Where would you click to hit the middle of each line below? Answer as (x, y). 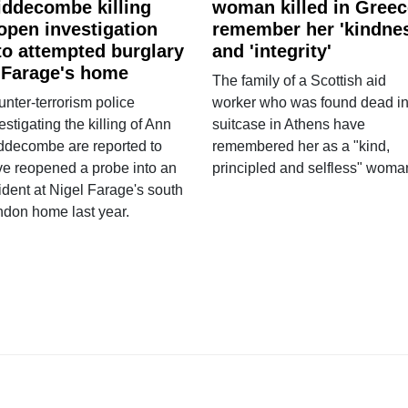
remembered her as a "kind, (301, 147)
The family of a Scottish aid (299, 81)
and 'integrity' (271, 51)
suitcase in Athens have (288, 125)
